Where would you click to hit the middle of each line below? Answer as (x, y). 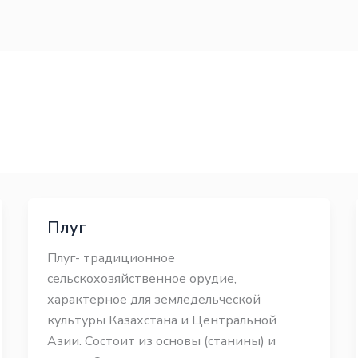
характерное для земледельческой (153, 300)
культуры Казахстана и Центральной (161, 320)
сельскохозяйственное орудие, (141, 279)
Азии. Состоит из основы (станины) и (161, 341)
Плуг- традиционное (111, 258)
